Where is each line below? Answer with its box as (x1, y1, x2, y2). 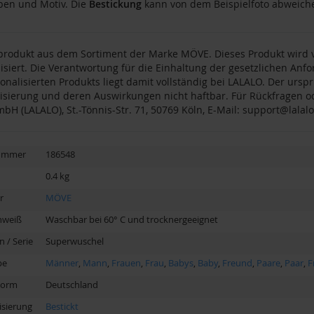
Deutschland (45, 278, 98, 292)
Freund (221, 257, 252, 270)
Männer (45, 257, 78, 270)
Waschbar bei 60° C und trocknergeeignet (45, 213, 218, 226)
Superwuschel (45, 235, 104, 248)
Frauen (111, 257, 141, 270)
